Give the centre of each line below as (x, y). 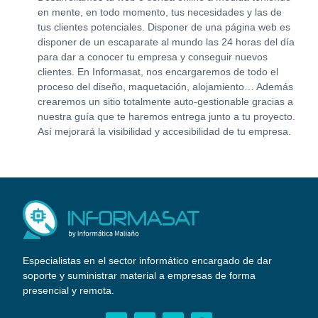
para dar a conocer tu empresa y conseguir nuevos (152, 57)
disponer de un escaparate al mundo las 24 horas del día (166, 42)
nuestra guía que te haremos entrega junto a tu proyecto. (166, 117)
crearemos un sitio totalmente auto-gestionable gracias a (165, 102)
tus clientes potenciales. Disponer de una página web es (164, 27)
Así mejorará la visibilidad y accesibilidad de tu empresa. (164, 132)
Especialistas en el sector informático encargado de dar (148, 260)
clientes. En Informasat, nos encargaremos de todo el (158, 72)
